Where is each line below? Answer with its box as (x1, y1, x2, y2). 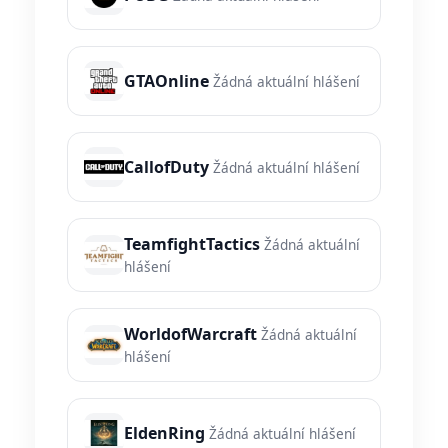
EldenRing (124, 422, 205, 445)
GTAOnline (124, 70, 209, 93)
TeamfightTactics (124, 233, 260, 256)
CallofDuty (124, 156, 209, 179)
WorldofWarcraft (124, 323, 257, 346)
